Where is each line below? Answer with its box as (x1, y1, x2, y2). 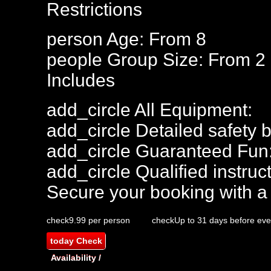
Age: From (103, 29, 196, 49)
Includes (47, 70, 115, 90)
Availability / (51, 253, 101, 263)
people (47, 50, 102, 70)
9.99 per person (69, 215, 130, 225)
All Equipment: (131, 100, 252, 120)
